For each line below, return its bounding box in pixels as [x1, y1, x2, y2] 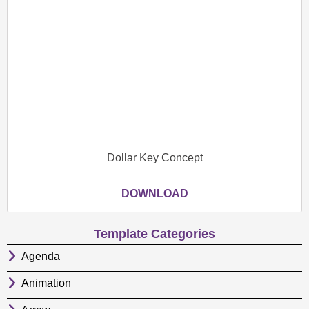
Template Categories [94, 227, 215, 241]
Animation [21, 277, 71, 290]
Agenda [21, 250, 60, 263]
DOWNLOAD [121, 188, 188, 200]
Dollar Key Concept [106, 152, 203, 164]
